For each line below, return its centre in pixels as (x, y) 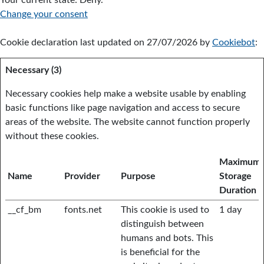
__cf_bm (24, 210)
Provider (82, 176)
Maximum (240, 162)
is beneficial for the (160, 252)
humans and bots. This (167, 238)
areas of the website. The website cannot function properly (128, 122)
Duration (238, 190)
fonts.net (83, 210)
